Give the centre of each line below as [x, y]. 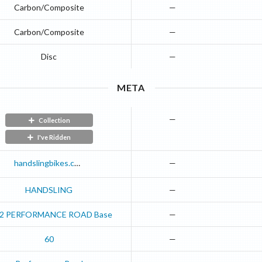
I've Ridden [54, 137]
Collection [54, 120]
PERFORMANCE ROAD [49, 215]
